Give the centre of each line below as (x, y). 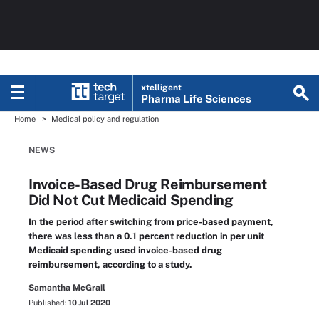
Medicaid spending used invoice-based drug (125, 250)
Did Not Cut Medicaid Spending (131, 200)
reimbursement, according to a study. (110, 265)
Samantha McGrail (67, 288)
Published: (48, 303)
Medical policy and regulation (105, 119)
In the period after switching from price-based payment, (151, 222)
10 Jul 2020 (89, 303)
